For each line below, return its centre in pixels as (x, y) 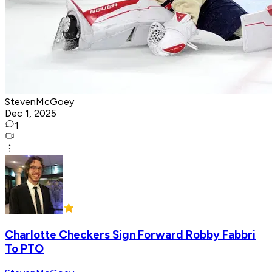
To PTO (24, 249)
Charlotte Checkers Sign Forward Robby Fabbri (130, 235)
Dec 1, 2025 (31, 114)
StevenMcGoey (39, 102)
